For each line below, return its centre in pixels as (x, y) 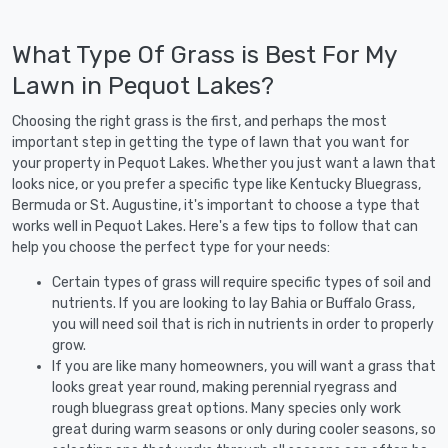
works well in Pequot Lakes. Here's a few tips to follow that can (215, 226)
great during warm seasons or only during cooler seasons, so (244, 429)
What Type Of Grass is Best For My (204, 54)
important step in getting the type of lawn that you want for (210, 142)
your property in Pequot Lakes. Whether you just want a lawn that (224, 163)
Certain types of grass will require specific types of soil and (241, 282)
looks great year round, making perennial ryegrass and (224, 387)
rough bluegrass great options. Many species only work (226, 408)
